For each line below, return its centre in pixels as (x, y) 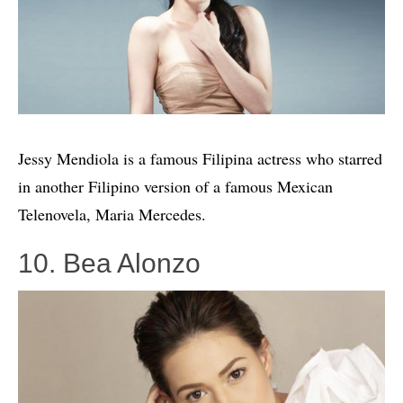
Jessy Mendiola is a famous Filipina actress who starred (200, 158)
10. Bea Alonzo (109, 263)
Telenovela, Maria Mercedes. (112, 214)
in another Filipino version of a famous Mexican (175, 186)
